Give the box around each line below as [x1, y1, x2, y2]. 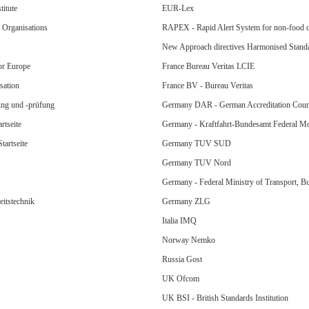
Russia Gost [161, 255, 202, 264]
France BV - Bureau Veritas [161, 81, 253, 90]
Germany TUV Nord [161, 158, 231, 168]
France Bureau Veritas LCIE [161, 61, 255, 71]
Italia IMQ [161, 216, 197, 226]
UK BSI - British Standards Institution [161, 293, 288, 303]
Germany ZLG [161, 197, 210, 206]
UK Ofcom [161, 274, 199, 283]
